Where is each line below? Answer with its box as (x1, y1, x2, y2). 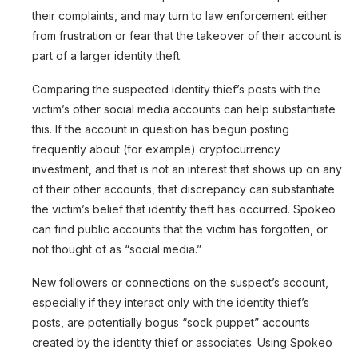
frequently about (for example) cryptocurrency (32, 142, 280, 157)
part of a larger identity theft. (32, 49, 185, 63)
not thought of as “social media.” (32, 242, 205, 257)
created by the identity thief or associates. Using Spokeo (32, 336, 332, 350)
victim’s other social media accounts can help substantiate (32, 102, 336, 117)
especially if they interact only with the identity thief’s (32, 296, 309, 310)
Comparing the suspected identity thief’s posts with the (32, 82, 320, 97)
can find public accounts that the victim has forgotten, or (32, 222, 328, 237)
